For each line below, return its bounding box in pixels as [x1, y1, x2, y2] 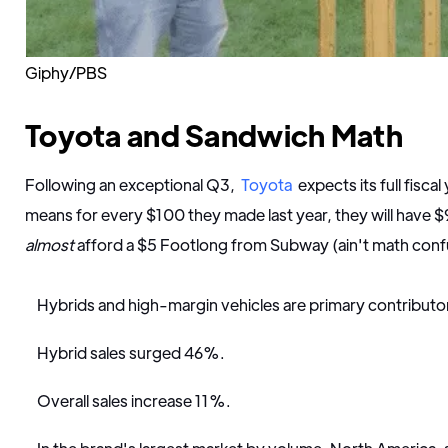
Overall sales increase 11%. [37, 390, 231, 411]
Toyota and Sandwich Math [25, 116, 403, 153]
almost [25, 234, 74, 255]
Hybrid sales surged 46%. [37, 342, 225, 363]
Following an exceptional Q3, [25, 174, 238, 195]
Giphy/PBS [25, 62, 107, 83]
